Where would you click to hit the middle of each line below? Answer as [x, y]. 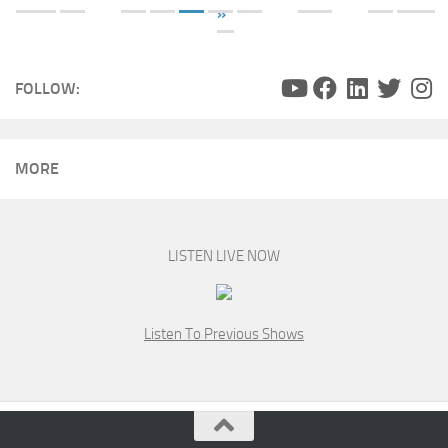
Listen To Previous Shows [224, 333]
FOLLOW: [47, 88]
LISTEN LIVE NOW [224, 255]
